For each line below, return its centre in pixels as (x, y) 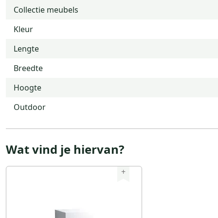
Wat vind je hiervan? (65, 149)
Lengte (26, 48)
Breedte (28, 68)
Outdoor (30, 107)
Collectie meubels (46, 9)
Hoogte (27, 87)
